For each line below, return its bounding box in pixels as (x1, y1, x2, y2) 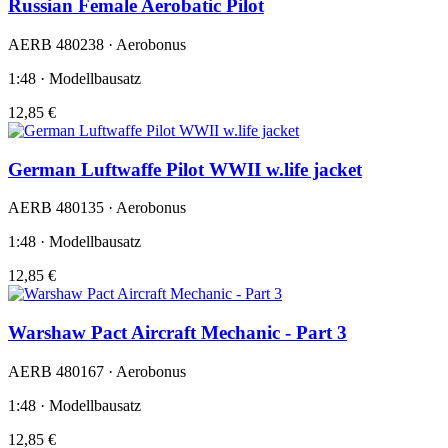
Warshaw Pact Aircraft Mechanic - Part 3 (8, 321, 347, 343)
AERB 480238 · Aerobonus (8, 35, 186, 53)
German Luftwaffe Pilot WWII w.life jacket (8, 158, 362, 180)
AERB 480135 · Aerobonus (8, 199, 186, 217)
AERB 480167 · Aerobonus (8, 362, 186, 380)
